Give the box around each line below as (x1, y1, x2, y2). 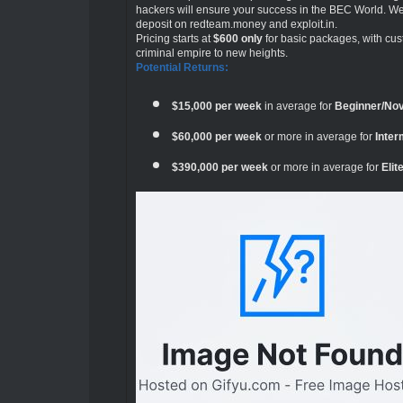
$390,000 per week (171, 161, 268, 173)
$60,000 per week (171, 130, 262, 142)
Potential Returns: (135, 61, 228, 73)
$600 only (212, 32, 263, 44)
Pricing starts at (135, 32, 213, 44)
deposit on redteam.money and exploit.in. (135, 18, 337, 30)
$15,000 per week (171, 100, 262, 112)
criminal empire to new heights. (135, 47, 288, 58)
